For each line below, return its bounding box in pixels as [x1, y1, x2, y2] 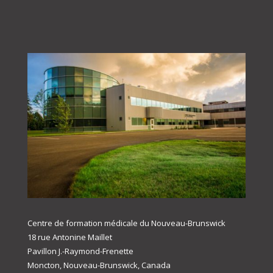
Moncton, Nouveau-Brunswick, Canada [27, 260, 172, 271]
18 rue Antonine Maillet [27, 232, 116, 243]
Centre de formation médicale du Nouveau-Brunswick [27, 218, 227, 229]
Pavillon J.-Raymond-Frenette [27, 246, 135, 257]
